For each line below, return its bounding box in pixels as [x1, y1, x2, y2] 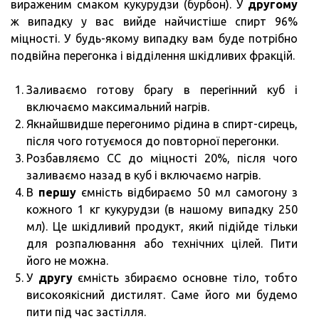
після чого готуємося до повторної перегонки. [26, 134, 278, 147]
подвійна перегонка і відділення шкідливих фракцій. [11, 48, 295, 62]
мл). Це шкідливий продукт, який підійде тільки [26, 219, 298, 233]
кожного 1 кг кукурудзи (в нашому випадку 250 [26, 202, 298, 216]
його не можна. [26, 253, 108, 267]
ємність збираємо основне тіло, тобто [72, 271, 298, 284]
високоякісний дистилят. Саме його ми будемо [26, 288, 298, 301]
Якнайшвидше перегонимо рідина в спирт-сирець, [26, 117, 298, 130]
